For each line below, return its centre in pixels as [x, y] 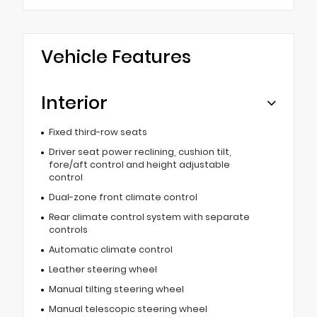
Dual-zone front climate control [123, 197]
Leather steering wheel [103, 269]
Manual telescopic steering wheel [128, 309]
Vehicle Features [116, 57]
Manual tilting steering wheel [116, 289]
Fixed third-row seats [98, 132]
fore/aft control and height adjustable [139, 164]
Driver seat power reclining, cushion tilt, [140, 151]
